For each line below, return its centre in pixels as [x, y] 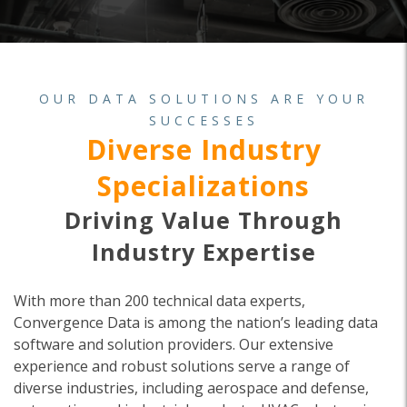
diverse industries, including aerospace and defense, [191, 388]
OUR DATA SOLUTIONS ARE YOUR [203, 99]
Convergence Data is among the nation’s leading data [196, 323]
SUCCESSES [203, 120]
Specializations [203, 186]
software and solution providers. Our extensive [174, 344]
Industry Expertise [203, 252]
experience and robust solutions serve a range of [182, 366]
